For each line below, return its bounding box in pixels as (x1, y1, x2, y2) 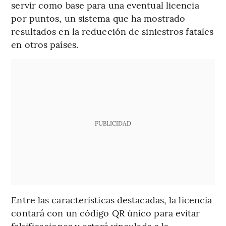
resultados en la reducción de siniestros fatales (11, 24, 214, 37)
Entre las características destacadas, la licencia (11, 193, 212, 206)
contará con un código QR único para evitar (11, 206, 200, 219)
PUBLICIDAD (94, 119, 131, 127)
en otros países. (11, 37, 78, 50)
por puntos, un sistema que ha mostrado (11, 11, 186, 24)
